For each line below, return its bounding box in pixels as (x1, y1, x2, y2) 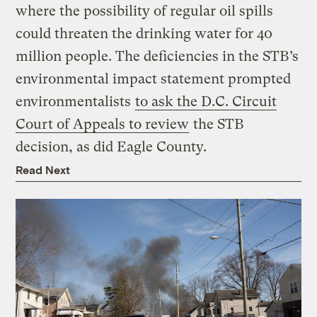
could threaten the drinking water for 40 (16, 25, 273, 42)
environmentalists (16, 93, 135, 110)
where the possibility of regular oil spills (16, 3, 274, 20)
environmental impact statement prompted (16, 71, 292, 88)
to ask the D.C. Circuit (135, 93, 277, 110)
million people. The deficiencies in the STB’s (16, 48, 299, 65)
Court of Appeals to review (16, 116, 190, 133)
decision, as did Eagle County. (16, 139, 207, 156)
